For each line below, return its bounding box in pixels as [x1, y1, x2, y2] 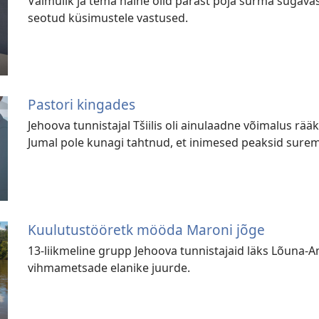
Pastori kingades [28, 95, 136, 115]
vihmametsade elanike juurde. [28, 259, 191, 276]
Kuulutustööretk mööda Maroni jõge [28, 219, 266, 239]
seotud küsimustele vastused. [28, 9, 189, 26]
